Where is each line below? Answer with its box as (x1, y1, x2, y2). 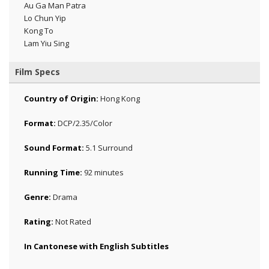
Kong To (24, 25, 53, 36)
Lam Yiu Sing (24, 37, 69, 49)
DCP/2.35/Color (56, 117, 112, 128)
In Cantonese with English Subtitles (24, 240, 169, 252)
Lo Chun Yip (24, 12, 66, 23)
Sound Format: (24, 142, 86, 153)
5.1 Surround (86, 142, 133, 153)
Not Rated (53, 216, 91, 227)
